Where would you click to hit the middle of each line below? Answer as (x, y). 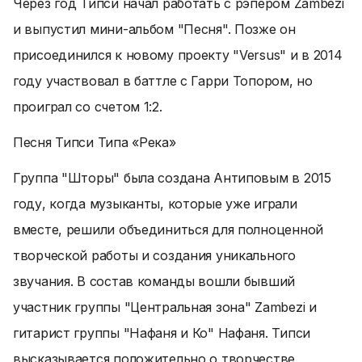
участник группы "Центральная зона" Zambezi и (165, 307)
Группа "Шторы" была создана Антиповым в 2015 (172, 178)
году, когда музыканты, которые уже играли (155, 204)
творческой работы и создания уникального (154, 255)
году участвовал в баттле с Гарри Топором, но (163, 81)
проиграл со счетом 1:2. (88, 107)
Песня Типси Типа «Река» (95, 142)
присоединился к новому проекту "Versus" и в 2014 (178, 55)
